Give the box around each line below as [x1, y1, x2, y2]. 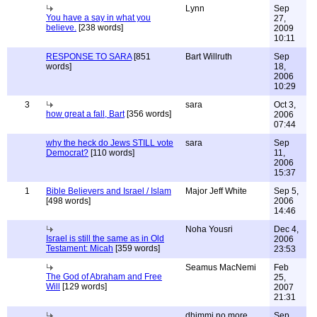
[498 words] [46, 196, 91, 206]
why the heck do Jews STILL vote [46, 138, 173, 148]
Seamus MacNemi [185, 263, 256, 272]
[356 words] [125, 109, 171, 119]
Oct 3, [274, 100, 296, 110]
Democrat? [46, 148, 88, 158]
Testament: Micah [46, 243, 113, 253]
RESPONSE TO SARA [46, 52, 132, 62]
